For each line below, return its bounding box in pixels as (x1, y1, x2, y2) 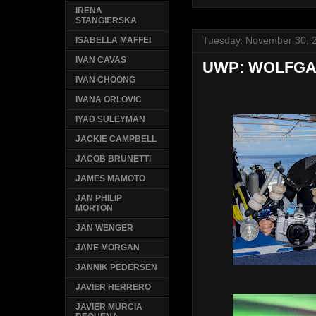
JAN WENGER (75, 223, 134, 233)
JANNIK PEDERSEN (75, 262, 158, 273)
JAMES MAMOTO (75, 174, 146, 184)
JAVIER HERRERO (75, 282, 152, 293)
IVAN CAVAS (75, 55, 127, 66)
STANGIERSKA (75, 16, 138, 26)
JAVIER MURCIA (75, 302, 143, 312)
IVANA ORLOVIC (75, 95, 142, 105)
